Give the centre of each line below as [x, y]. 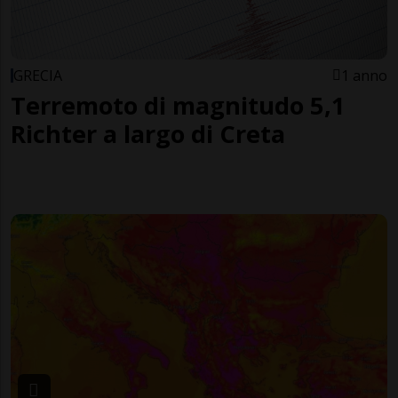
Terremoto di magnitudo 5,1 [178, 106]
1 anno [364, 76]
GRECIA [38, 76]
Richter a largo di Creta [148, 134]
